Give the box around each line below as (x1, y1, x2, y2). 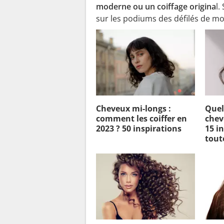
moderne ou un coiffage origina (96, 1, 216, 12)
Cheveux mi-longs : (96, 103, 171, 114)
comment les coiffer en (96, 113, 187, 124)
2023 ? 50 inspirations (96, 123, 181, 134)
